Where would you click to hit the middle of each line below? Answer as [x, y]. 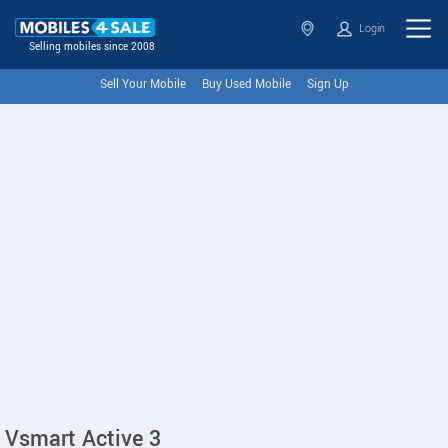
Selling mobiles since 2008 [92, 47]
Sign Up [327, 84]
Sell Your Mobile [142, 84]
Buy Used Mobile [246, 84]
